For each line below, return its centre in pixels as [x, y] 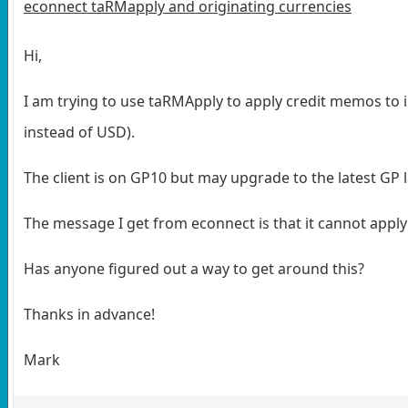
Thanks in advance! [89, 314]
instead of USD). [79, 132]
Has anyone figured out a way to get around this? [196, 268]
